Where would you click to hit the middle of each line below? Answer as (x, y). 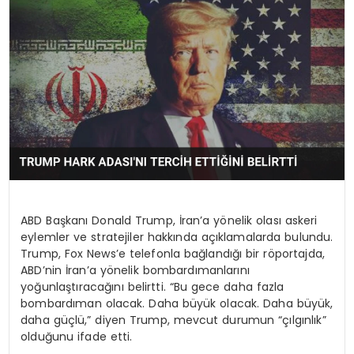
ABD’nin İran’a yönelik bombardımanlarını (135, 270)
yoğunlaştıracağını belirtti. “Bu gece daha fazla (153, 286)
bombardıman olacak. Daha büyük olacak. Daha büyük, (177, 303)
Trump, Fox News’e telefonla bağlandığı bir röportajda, (173, 253)
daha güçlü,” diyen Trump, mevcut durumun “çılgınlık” (173, 320)
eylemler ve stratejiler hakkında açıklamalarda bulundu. (177, 237)
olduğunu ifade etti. (77, 336)
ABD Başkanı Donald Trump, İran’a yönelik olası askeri (169, 220)
